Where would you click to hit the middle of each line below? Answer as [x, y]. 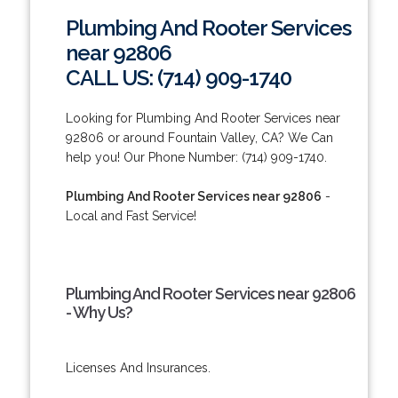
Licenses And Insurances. [138, 367]
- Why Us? [99, 312]
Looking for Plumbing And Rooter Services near [203, 118]
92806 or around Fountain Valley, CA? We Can [199, 137]
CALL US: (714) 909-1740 [178, 77]
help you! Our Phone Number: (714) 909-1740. [196, 157]
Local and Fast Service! [131, 215]
